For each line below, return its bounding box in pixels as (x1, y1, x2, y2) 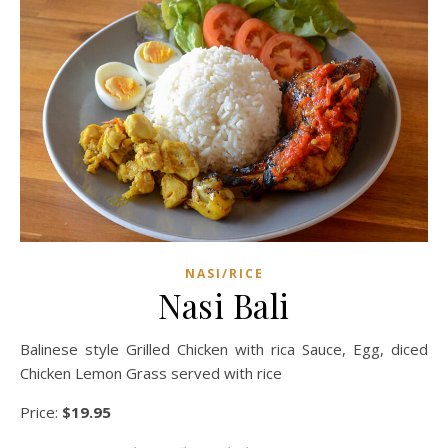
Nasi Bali (158, 282, 290, 327)
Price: (20, 401, 62, 422)
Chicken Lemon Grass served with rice (20, 362, 282, 383)
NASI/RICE (184, 264, 264, 282)
